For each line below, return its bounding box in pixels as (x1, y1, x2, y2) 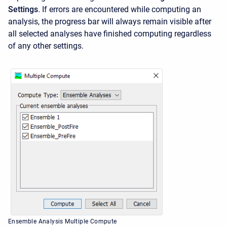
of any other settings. (8, 41, 84, 51)
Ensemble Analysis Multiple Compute (8, 217, 117, 225)
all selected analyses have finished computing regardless (8, 29, 211, 39)
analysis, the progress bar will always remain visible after (8, 17, 211, 26)
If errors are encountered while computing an (42, 5, 201, 14)
